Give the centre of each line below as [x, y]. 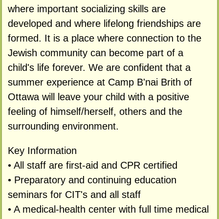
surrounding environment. [63, 126]
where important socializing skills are [87, 9]
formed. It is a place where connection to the [104, 38]
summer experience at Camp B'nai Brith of [100, 82]
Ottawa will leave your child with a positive [98, 97]
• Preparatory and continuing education [92, 180]
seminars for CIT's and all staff [74, 195]
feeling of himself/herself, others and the [95, 112]
